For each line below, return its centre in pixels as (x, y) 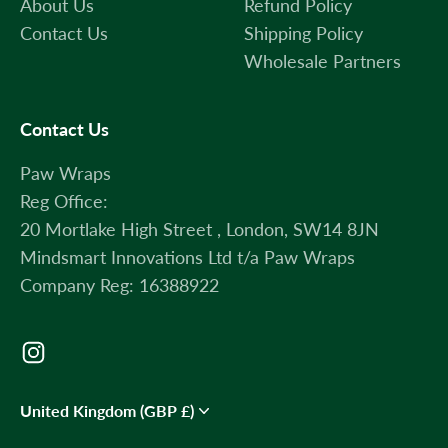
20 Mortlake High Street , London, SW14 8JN (199, 229)
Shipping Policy (303, 33)
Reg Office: (64, 201)
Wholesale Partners (322, 61)
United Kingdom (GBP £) (187, 410)
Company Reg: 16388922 (119, 285)
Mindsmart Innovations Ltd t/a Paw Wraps (187, 257)
